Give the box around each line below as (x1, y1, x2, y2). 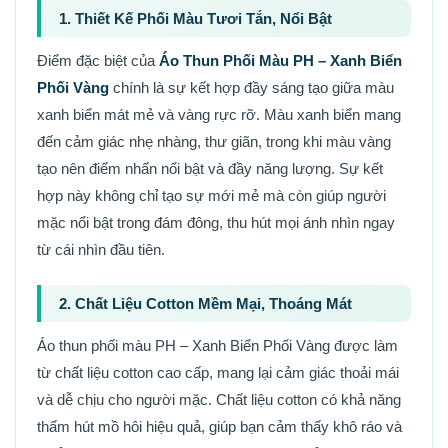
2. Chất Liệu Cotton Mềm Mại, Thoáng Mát (59, 294, 352, 312)
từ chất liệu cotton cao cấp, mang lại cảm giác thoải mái (37, 363, 399, 381)
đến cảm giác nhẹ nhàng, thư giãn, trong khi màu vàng (37, 132, 391, 150)
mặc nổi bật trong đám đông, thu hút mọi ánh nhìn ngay (37, 213, 395, 231)
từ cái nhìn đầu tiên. (37, 240, 165, 258)
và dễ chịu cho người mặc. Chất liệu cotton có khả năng (37, 390, 401, 408)
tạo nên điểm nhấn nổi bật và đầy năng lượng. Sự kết (37, 159, 383, 177)
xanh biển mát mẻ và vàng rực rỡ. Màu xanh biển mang (37, 105, 401, 123)
